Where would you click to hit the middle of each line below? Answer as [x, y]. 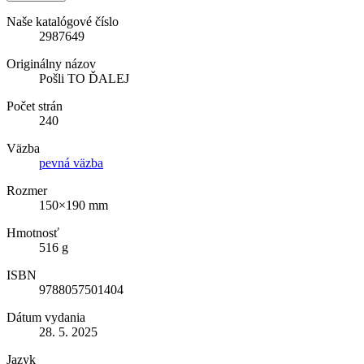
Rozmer [27, 191]
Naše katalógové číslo [63, 22]
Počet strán [35, 106]
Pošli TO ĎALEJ [84, 79]
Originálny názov [51, 64]
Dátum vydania [46, 318]
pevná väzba [71, 163]
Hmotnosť [33, 233]
